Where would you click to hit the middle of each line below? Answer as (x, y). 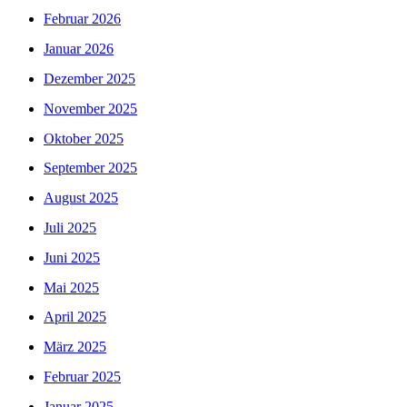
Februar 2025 (82, 377)
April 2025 (75, 317)
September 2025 (90, 168)
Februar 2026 (82, 19)
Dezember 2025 (89, 79)
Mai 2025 (71, 287)
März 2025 (75, 347)
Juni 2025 (72, 257)
